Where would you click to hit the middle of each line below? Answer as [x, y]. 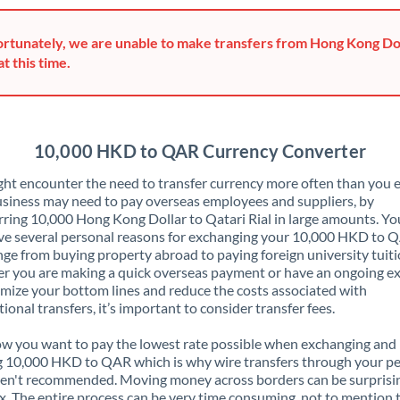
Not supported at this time [237, 131]
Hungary [148, 95]
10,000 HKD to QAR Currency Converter [200, 151]
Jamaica [146, 274]
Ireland [143, 167]
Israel [139, 202]
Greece [143, 24]
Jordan [143, 345]
